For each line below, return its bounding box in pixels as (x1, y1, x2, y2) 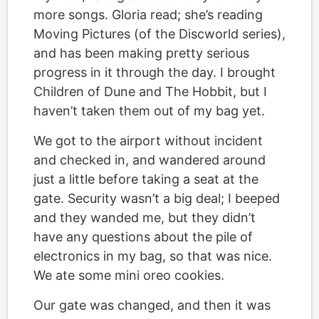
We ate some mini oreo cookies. (33, 268, 224, 283)
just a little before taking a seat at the (33, 172, 258, 187)
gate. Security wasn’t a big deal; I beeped (33, 191, 280, 206)
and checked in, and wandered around (33, 152, 266, 167)
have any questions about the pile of (33, 229, 253, 244)
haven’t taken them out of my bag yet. (33, 103, 265, 118)
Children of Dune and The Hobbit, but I (33, 84, 267, 99)
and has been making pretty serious (33, 46, 249, 61)
